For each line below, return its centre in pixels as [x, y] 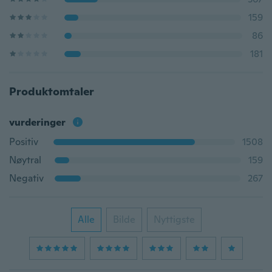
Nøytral [25, 160]
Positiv [24, 142]
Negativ [26, 178]
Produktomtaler [52, 91]
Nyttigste [174, 219]
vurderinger [37, 122]
